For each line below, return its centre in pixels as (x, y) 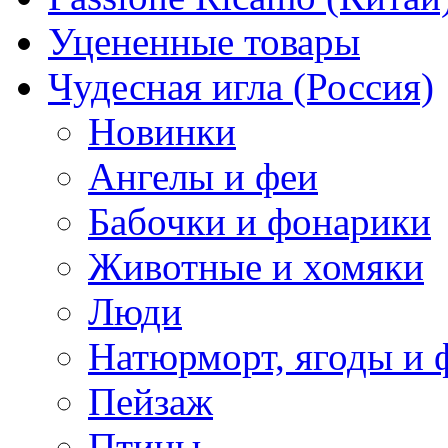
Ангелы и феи (203, 177)
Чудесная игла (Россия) (241, 87)
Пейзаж (150, 402)
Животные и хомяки (256, 267)
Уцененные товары (204, 42)
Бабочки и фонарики (259, 222)
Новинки (162, 132)
